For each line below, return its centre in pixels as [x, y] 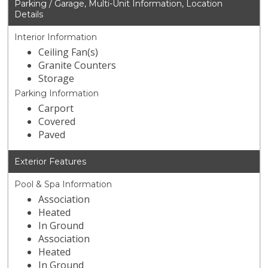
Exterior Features [51, 162]
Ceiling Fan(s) [68, 52]
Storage [57, 79]
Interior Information [56, 37]
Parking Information [57, 94]
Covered [57, 122]
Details [29, 15]
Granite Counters [77, 66]
